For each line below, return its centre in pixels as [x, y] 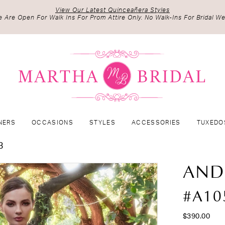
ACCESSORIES [156, 123]
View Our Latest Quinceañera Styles [113, 10]
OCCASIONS [53, 123]
